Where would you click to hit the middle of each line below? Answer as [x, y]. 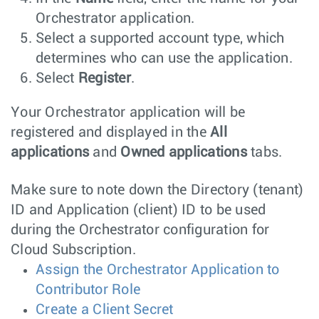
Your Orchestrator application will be [128, 113]
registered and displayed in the [110, 133]
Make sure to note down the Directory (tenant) [157, 190]
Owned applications [184, 153]
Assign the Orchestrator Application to [158, 270]
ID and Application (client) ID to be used [138, 210]
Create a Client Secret [105, 310]
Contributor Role [88, 290]
